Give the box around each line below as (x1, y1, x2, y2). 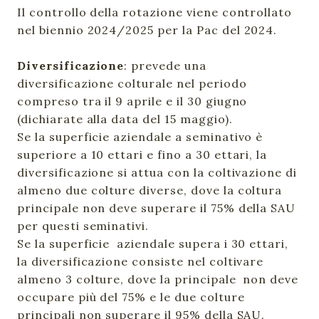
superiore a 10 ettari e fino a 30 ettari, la (17, 147, 268, 162)
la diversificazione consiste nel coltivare (17, 254, 264, 268)
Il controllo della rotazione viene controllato (17, 5, 293, 19)
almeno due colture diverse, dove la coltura (17, 183, 283, 197)
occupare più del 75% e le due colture (17, 290, 245, 304)
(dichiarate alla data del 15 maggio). (17, 112, 233, 126)
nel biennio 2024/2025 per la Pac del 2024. (17, 23, 278, 37)
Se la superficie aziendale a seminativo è (17, 130, 263, 144)
